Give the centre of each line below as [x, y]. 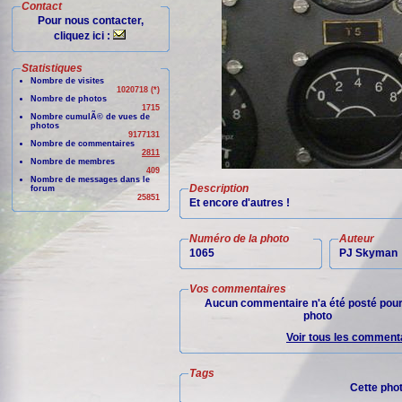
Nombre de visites [67, 81]
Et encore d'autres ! [240, 203]
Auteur [357, 239]
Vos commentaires [238, 289]
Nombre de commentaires [83, 144]
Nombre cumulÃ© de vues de [90, 117]
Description [219, 188]
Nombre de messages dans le [90, 179]
